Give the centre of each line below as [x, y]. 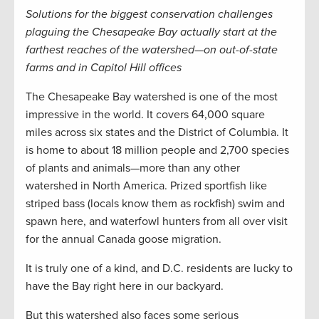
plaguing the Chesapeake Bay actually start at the [151, 32]
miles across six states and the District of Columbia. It [157, 133]
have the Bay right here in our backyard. [125, 287]
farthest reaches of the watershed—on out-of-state [152, 50]
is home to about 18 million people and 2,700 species [157, 151]
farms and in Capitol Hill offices [104, 68]
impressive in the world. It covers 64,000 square [145, 115]
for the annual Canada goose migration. [124, 240]
